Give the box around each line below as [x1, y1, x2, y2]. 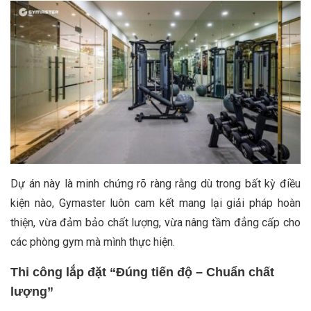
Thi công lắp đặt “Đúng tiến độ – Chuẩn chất [10, 264, 274, 279]
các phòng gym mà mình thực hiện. [10, 235, 175, 249]
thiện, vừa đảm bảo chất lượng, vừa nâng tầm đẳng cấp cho [10, 215, 301, 229]
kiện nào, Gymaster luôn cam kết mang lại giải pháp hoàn [10, 196, 301, 210]
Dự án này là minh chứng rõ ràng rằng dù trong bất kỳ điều [10, 176, 301, 190]
